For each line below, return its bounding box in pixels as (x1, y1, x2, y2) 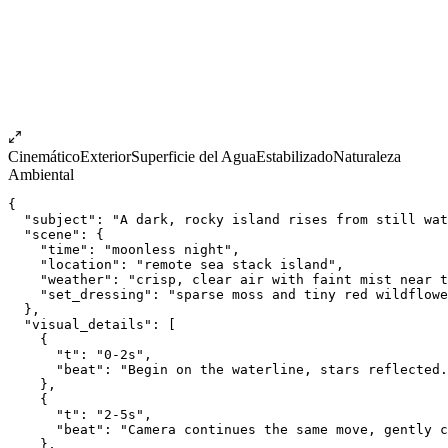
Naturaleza (333, 147, 401, 165)
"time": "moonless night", (8, 241, 240, 257)
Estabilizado (256, 147, 333, 165)
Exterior (80, 147, 131, 165)
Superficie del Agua (131, 147, 256, 165)
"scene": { (8, 226, 104, 242)
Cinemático (8, 147, 80, 165)
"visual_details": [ (8, 316, 176, 332)
